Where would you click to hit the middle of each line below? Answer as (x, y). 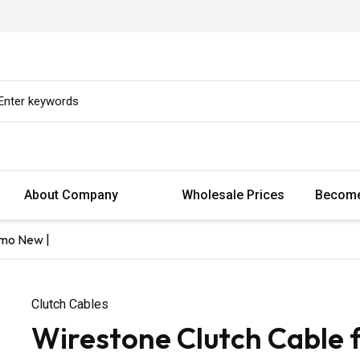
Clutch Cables (70, 304)
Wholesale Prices (233, 194)
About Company (73, 194)
